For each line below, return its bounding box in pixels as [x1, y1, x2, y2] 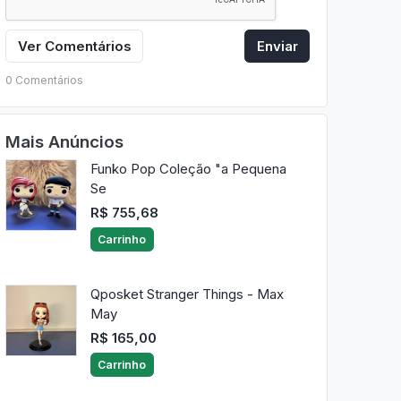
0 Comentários [4, 73, 83, 87]
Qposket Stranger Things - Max [90, 286, 284, 303]
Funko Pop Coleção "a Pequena [90, 160, 286, 178]
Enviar [256, 37, 298, 55]
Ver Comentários [17, 37, 132, 55]
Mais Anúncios [4, 131, 124, 152]
